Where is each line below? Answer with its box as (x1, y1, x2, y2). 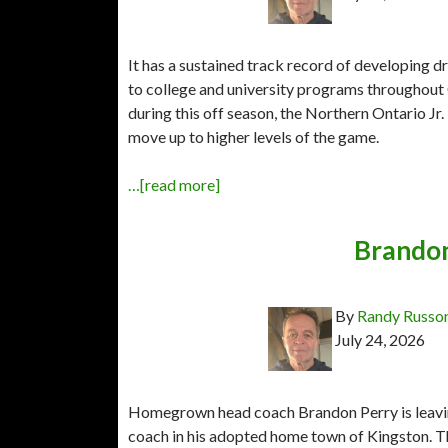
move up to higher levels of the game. (128, 126, 379, 146)
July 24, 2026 (335, 329, 425, 349)
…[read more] (128, 174, 220, 194)
